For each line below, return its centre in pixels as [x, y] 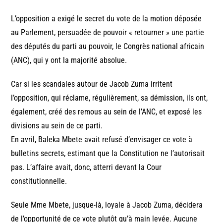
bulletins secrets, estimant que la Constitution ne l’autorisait [108, 153]
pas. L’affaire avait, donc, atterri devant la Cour [86, 167]
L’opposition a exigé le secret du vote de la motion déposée [107, 18]
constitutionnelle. [39, 181]
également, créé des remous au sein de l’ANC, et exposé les [107, 111]
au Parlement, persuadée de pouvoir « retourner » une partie [108, 32]
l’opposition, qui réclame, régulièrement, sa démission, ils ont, [110, 98]
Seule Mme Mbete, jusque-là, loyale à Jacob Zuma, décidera [107, 205]
